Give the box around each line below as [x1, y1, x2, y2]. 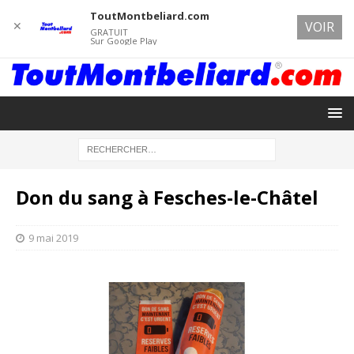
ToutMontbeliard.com [89, 9, 209, 23]
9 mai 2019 [28, 230, 78, 245]
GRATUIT [89, 26, 128, 38]
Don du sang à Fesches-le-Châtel [16, 183, 318, 210]
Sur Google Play [89, 35, 157, 47]
